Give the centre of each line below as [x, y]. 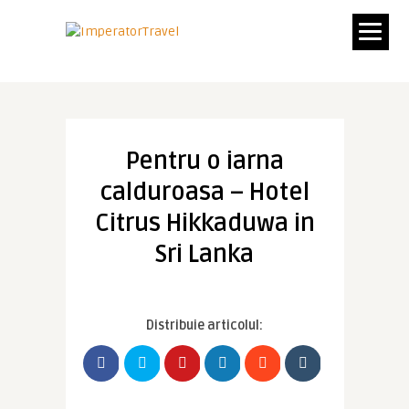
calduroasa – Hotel [204, 193]
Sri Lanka [204, 255]
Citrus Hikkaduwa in [204, 224]
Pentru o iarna [204, 162]
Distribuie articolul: [204, 325]
